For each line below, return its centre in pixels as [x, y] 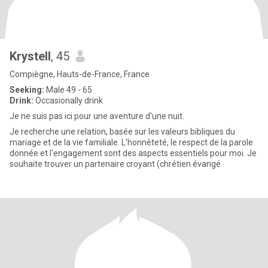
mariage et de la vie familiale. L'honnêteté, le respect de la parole [131, 142]
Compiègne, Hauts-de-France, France [80, 74]
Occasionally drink [68, 100]
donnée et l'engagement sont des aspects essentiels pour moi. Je [133, 153]
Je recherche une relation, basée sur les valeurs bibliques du [122, 132]
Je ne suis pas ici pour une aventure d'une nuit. [97, 116]
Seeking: [27, 90]
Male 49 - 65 [68, 90]
